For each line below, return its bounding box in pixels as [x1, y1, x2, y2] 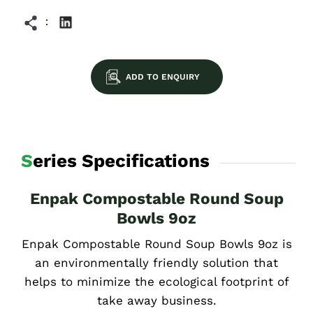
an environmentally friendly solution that [35, 255, 278, 270]
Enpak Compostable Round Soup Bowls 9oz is [21, 236, 292, 251]
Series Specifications [33, 150, 210, 171]
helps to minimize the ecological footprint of [24, 274, 289, 289]
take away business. [96, 293, 217, 307]
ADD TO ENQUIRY [125, 72, 200, 82]
